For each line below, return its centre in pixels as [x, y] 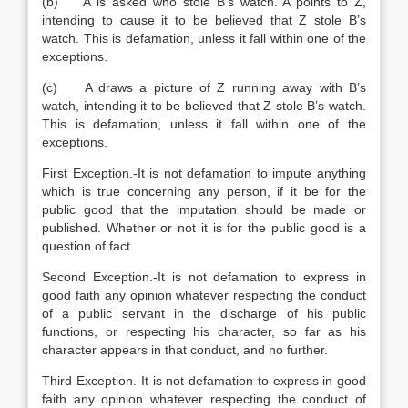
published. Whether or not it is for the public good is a [204, 228]
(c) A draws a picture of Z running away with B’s [204, 87]
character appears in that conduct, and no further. [185, 350]
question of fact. [88, 246]
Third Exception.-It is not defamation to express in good [204, 381]
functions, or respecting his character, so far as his [204, 331]
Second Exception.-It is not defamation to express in [204, 277]
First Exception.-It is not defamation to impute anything [204, 173]
